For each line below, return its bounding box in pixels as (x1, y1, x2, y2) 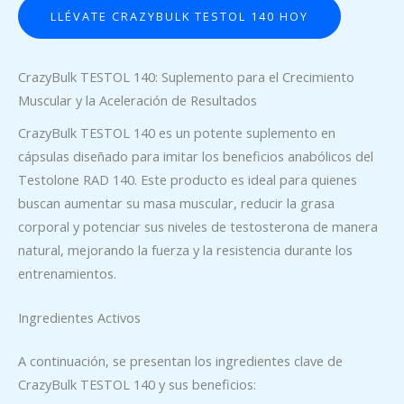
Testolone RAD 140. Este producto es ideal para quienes (18, 170, 357, 189)
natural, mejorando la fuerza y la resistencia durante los (18, 241, 353, 260)
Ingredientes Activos (18, 308, 141, 327)
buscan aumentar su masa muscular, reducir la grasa (18, 194, 335, 213)
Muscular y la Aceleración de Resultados (18, 90, 257, 109)
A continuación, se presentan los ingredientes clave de (18, 352, 343, 371)
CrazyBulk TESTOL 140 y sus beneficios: (18, 375, 256, 394)
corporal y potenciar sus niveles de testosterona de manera (18, 217, 378, 236)
